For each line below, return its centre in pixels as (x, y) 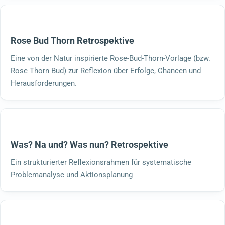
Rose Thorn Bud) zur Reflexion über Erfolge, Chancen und (106, 71)
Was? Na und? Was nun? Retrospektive (89, 144)
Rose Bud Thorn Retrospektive (72, 40)
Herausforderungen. (44, 83)
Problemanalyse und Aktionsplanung (72, 175)
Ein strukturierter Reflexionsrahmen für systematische (101, 162)
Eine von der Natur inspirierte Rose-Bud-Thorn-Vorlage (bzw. (110, 58)
